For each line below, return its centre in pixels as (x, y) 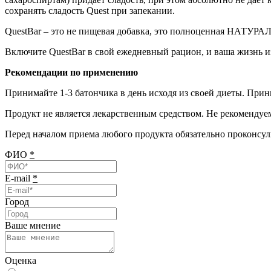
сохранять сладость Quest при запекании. (90, 10)
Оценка (21, 260)
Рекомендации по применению (71, 72)
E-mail (19, 178)
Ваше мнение (33, 225)
